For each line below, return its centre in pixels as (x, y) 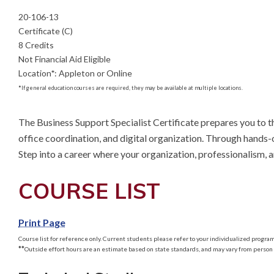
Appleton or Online (95, 73)
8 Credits (36, 45)
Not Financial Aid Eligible (65, 59)
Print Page (42, 222)
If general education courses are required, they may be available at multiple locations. (132, 87)
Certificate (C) (46, 31)
